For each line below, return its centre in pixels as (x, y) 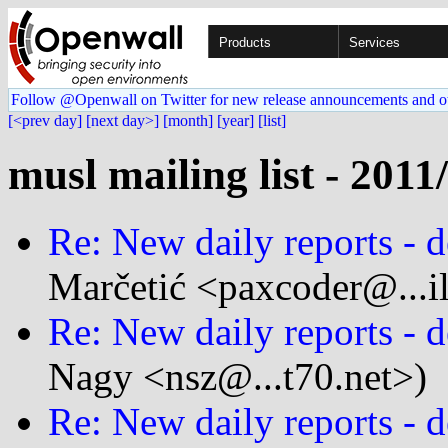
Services (374, 42)
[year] (235, 120)
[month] (188, 120)
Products (245, 42)
